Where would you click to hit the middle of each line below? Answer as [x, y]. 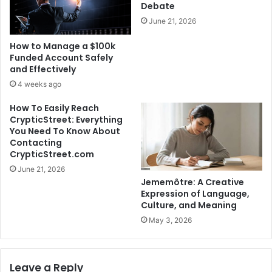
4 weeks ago [39, 84]
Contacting [36, 142]
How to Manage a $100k [63, 46]
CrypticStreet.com [52, 154]
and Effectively [43, 69]
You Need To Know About [65, 131]
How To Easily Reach [54, 108]
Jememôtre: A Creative [192, 182]
